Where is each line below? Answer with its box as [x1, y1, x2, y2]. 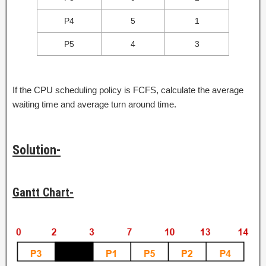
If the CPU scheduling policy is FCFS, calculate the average [12, 85, 243, 95]
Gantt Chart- [12, 185, 74, 199]
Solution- [12, 142, 61, 157]
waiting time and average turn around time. [12, 99, 176, 109]
